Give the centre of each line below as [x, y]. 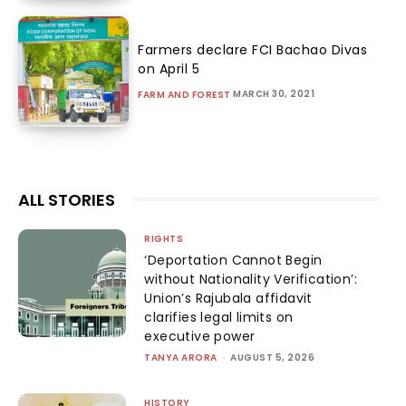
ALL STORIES [67, 199]
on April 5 [169, 68]
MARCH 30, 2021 [274, 93]
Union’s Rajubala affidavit [228, 298]
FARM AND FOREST [184, 94]
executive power [200, 336]
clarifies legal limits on [219, 317]
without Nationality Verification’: [251, 279]
